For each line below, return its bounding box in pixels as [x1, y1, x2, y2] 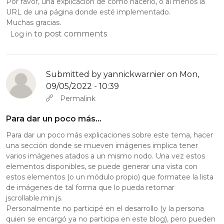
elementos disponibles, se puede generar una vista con [6, 162, 197, 171]
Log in [10, 29, 32, 38]
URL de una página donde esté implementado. [6, 7, 170, 16]
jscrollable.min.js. [6, 193, 62, 203]
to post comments [32, 28, 107, 38]
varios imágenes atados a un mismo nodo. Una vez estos [6, 151, 205, 161]
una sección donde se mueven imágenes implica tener [6, 141, 198, 150]
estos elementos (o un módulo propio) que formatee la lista [6, 172, 213, 182]
